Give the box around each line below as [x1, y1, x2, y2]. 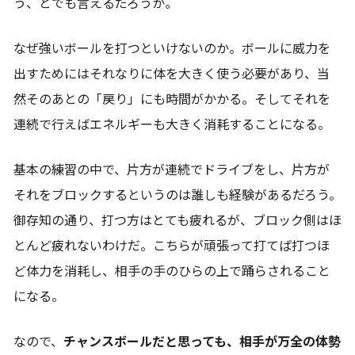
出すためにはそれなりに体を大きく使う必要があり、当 [13, 66, 330, 82]
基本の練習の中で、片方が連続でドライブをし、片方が [13, 162, 330, 177]
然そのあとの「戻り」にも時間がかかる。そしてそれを [13, 91, 330, 107]
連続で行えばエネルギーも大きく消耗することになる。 [13, 116, 330, 132]
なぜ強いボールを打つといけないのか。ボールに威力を [13, 40, 330, 56]
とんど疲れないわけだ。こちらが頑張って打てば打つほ [13, 238, 330, 254]
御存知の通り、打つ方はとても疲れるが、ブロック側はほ [13, 212, 342, 228]
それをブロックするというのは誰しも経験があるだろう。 [13, 187, 342, 203]
